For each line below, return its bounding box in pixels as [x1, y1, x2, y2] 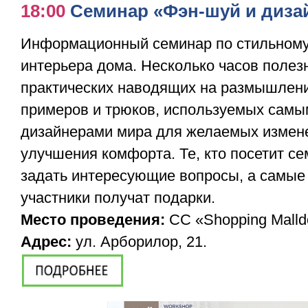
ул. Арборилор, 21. [71, 233, 207, 251]
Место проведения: [21, 211, 165, 229]
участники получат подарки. [21, 189, 215, 207]
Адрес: [21, 233, 71, 251]
